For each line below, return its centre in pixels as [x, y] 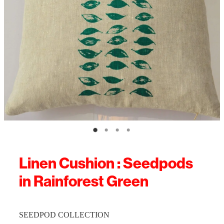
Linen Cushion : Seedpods [106, 164]
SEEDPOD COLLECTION [64, 215]
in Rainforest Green [84, 182]
